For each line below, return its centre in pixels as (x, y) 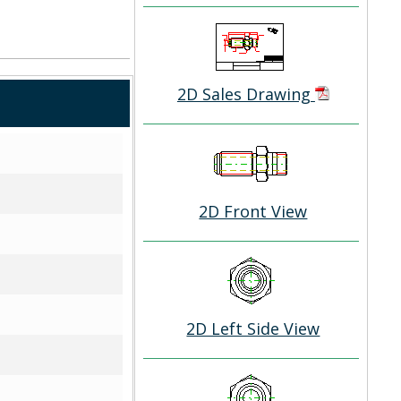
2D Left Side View (253, 328)
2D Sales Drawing (246, 94)
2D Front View (253, 211)
